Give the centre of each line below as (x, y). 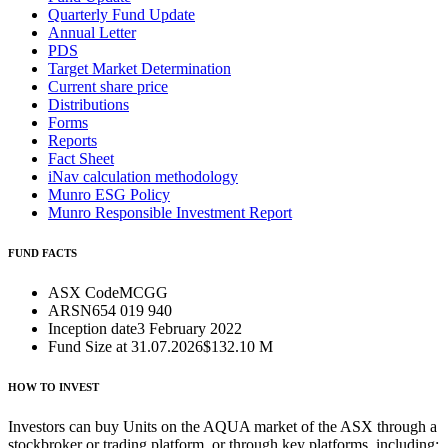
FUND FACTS (42, 253)
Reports (72, 141)
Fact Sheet (81, 159)
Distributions (88, 105)
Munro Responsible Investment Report (170, 213)
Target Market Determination (139, 69)
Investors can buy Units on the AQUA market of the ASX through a (222, 427)
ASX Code (83, 293)
